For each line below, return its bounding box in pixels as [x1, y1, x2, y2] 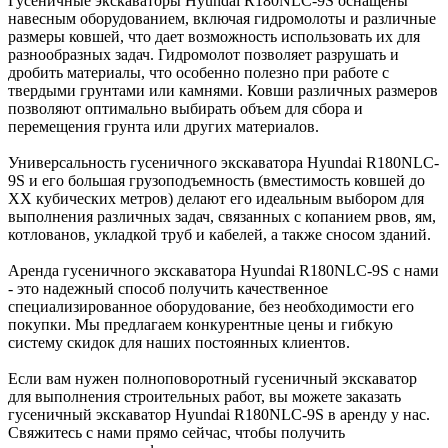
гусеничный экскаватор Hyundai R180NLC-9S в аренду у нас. [8, 406, 430, 424]
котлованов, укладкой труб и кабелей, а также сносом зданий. [8, 226, 431, 244]
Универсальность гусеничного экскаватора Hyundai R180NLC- [8, 154, 439, 172]
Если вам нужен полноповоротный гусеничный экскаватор [8, 370, 417, 388]
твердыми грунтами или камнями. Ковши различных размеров [8, 82, 438, 100]
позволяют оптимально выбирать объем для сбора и [8, 100, 363, 118]
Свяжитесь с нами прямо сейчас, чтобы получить [8, 424, 345, 442]
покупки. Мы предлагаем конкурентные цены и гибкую [8, 316, 393, 334]
